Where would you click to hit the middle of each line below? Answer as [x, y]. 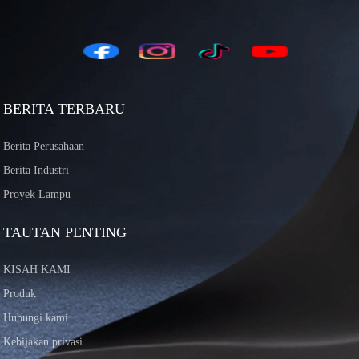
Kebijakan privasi [43, 341]
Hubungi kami [36, 317]
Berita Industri [36, 170]
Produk [20, 293]
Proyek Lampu [37, 194]
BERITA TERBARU [65, 109]
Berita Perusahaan [44, 146]
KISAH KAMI [37, 269]
